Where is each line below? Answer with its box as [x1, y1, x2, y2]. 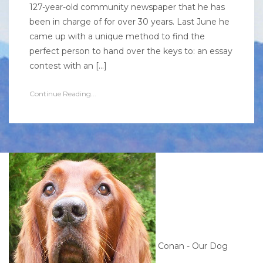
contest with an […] [29, 60, 107, 71]
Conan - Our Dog [156, 241, 228, 252]
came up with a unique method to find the [29, 31, 205, 42]
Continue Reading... [29, 89, 96, 98]
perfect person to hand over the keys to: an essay [29, 46, 232, 56]
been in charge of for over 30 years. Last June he [29, 16, 230, 27]
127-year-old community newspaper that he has [29, 2, 225, 12]
